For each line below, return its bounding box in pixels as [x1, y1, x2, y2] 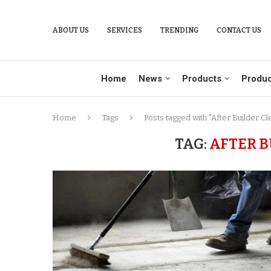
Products [181, 73, 221, 84]
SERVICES [107, 26, 142, 34]
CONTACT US [217, 26, 261, 34]
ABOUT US [53, 26, 89, 34]
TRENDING [160, 26, 198, 34]
